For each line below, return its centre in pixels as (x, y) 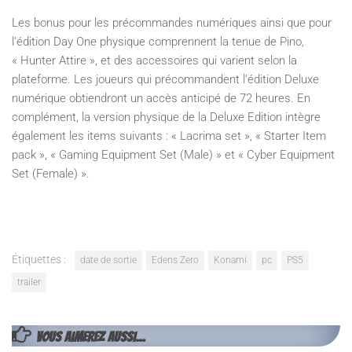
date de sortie (108, 260)
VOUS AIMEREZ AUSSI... (90, 336)
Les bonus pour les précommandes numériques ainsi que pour (172, 22)
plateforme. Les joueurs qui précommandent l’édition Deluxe (165, 79)
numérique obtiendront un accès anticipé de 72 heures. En (161, 98)
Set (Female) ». (51, 173)
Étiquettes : (39, 259)
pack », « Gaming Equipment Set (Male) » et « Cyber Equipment (173, 154)
